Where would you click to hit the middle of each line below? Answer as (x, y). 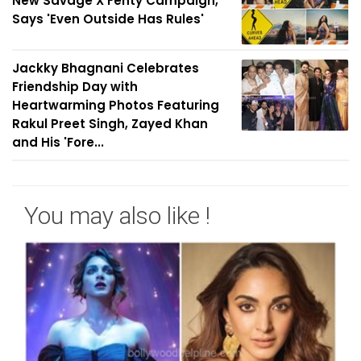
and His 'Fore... (58, 142)
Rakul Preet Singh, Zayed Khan (110, 124)
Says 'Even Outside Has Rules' (108, 19)
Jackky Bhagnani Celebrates (106, 68)
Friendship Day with (75, 87)
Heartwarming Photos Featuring (116, 105)
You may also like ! (117, 216)
